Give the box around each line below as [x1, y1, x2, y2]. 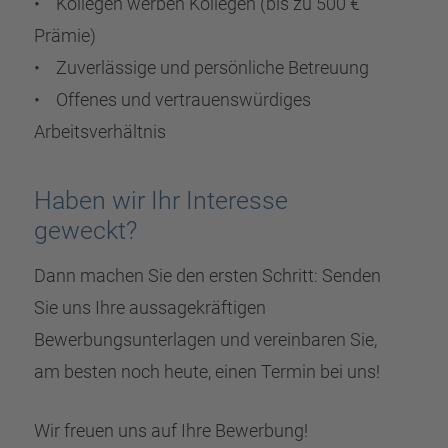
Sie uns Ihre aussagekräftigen [33, 297, 266, 319]
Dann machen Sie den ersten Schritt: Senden [33, 265, 381, 287]
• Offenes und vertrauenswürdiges [33, 89, 311, 111]
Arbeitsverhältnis [33, 121, 166, 143]
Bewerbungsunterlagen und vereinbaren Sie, [33, 329, 377, 351]
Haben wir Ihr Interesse [33, 186, 288, 216]
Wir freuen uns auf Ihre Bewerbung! [33, 420, 308, 442]
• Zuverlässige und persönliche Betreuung [33, 57, 369, 79]
